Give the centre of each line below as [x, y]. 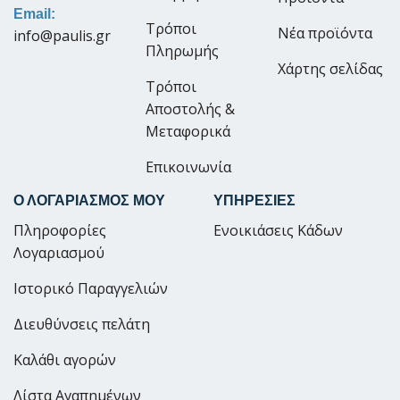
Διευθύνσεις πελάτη [82, 324]
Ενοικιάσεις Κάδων [278, 230]
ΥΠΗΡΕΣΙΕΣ [254, 200]
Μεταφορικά [188, 131]
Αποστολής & [190, 108]
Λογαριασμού [59, 252]
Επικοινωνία [188, 167]
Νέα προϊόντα [325, 33]
